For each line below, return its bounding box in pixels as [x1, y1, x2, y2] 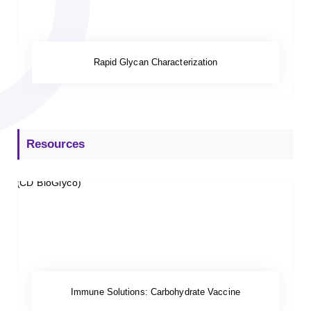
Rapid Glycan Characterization [93, 57, 218, 68]
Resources [26, 137, 85, 151]
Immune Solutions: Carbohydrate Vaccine [71, 287, 240, 298]
